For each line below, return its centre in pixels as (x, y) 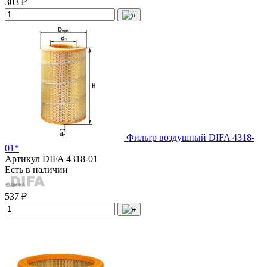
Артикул (24, 159)
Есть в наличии (36, 169)
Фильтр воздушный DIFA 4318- (190, 137)
